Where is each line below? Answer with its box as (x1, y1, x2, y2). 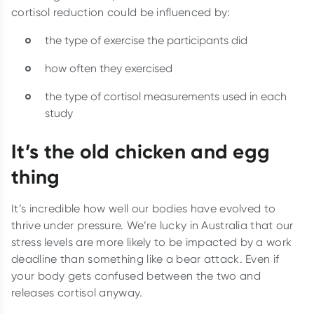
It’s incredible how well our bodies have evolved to (11, 202, 276, 215)
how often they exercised (45, 62, 172, 75)
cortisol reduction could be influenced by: (11, 6, 231, 19)
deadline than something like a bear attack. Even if (11, 252, 280, 266)
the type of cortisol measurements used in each (45, 90, 287, 103)
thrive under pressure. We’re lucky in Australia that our (11, 219, 294, 232)
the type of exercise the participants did (45, 34, 247, 47)
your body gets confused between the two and (11, 269, 261, 282)
